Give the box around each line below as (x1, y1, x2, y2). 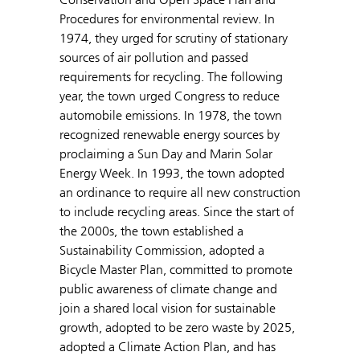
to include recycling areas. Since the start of (59, 203, 294, 219)
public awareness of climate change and (59, 280, 277, 297)
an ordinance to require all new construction (59, 184, 301, 200)
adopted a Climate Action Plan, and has (59, 338, 276, 354)
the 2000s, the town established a (59, 223, 243, 239)
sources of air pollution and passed (59, 49, 248, 65)
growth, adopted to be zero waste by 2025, (59, 319, 295, 335)
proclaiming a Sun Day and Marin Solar (59, 145, 272, 162)
